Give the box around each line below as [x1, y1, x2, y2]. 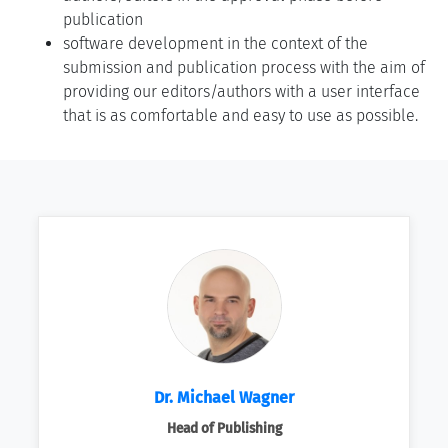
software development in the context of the [63, 34, 368, 53]
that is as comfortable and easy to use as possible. [63, 106, 418, 125]
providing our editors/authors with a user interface [63, 82, 420, 101]
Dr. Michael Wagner [154, 388, 294, 407]
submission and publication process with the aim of [63, 58, 425, 77]
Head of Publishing [166, 420, 282, 437]
